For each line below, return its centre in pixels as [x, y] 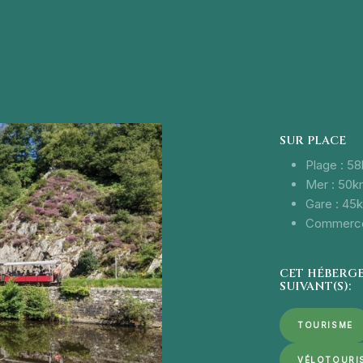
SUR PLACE [313, 141]
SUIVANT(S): [315, 287]
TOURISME [325, 325]
